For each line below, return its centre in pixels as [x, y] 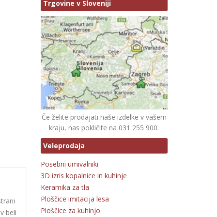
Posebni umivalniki [69, 164]
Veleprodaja [64, 145]
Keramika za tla [65, 187]
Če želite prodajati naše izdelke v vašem [104, 117]
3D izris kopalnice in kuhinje [84, 175]
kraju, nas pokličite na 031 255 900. [104, 127]
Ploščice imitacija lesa [75, 199]
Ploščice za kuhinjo [70, 210]
